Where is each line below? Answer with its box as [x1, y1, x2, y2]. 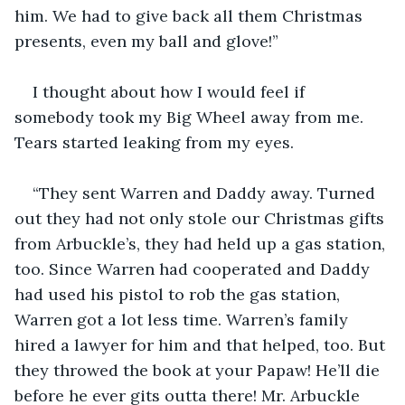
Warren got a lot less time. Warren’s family [14, 308, 353, 330]
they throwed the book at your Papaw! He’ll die [14, 359, 384, 381]
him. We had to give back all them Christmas [14, 5, 367, 26]
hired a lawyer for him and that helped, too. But [14, 334, 390, 355]
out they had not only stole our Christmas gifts [14, 207, 389, 229]
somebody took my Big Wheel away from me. [14, 106, 368, 127]
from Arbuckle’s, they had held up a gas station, [14, 232, 390, 254]
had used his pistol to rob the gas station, [14, 283, 344, 305]
